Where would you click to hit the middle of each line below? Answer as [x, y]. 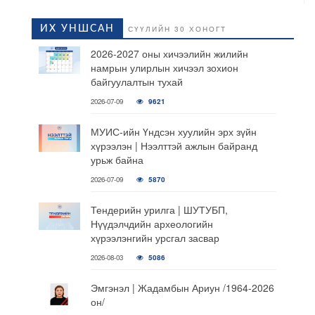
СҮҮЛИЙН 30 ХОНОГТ [177, 29]
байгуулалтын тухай [136, 82]
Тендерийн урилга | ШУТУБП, [159, 210]
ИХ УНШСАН [77, 29]
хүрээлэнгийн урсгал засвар [155, 238]
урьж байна [117, 160]
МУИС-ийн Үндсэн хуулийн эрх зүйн [173, 131]
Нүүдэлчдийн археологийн [152, 224]
